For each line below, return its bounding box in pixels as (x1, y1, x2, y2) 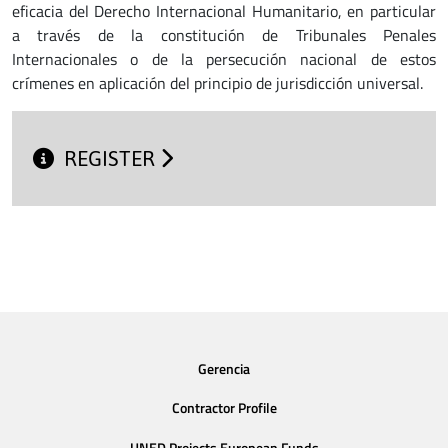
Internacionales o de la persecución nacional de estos (12, 47, 436, 71)
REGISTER (64, 147, 161, 171)
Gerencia (198, 357, 250, 380)
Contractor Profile (171, 397, 277, 420)
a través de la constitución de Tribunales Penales (12, 23, 436, 47)
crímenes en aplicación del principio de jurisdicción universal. (12, 71, 423, 95)
